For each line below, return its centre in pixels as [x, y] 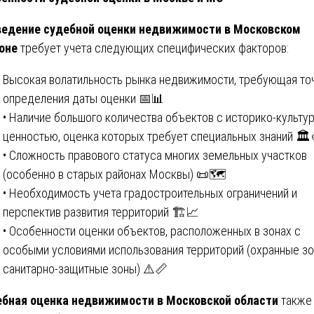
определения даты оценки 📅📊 [83, 98]
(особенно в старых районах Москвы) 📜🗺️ [115, 174]
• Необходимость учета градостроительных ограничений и [150, 193]
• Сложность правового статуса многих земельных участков [155, 155]
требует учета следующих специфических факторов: [153, 48]
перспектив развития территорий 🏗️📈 [101, 212]
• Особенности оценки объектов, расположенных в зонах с [152, 231]
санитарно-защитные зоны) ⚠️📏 [85, 268]
